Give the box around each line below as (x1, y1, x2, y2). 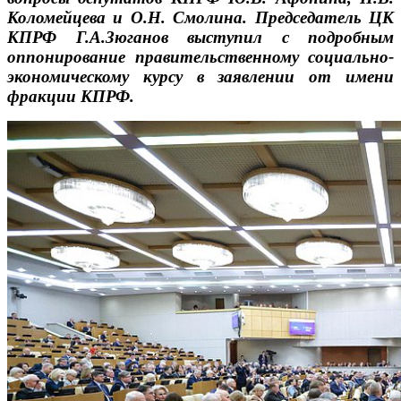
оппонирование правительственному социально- (7, 47, 394, 66)
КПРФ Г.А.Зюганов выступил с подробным (7, 27, 394, 47)
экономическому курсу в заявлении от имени (7, 66, 394, 86)
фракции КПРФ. (7, 86, 134, 106)
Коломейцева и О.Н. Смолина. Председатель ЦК (7, 7, 394, 27)
